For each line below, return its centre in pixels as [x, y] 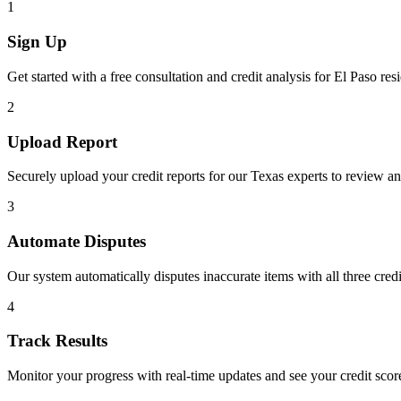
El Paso [355, 76]
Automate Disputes [77, 242]
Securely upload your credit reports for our [129, 176]
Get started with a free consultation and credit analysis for [171, 76]
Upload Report [62, 141]
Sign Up [37, 42]
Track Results [57, 341]
